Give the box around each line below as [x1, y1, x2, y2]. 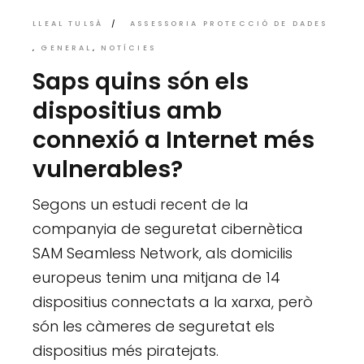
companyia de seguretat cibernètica [32, 219, 304, 240]
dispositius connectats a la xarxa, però [32, 292, 314, 313]
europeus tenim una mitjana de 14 [32, 267, 281, 288]
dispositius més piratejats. [32, 340, 219, 362]
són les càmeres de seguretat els [32, 316, 275, 337]
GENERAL [41, 43, 93, 54]
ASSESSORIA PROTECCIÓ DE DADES [130, 19, 328, 29]
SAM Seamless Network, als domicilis [32, 243, 293, 264]
